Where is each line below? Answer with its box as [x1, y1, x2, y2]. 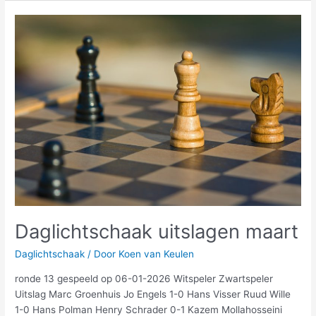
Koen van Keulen [119, 248, 195, 260]
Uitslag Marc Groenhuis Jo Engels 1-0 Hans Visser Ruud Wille [15, 288, 291, 300]
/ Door [85, 248, 119, 260]
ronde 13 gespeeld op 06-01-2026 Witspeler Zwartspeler [15, 272, 274, 284]
